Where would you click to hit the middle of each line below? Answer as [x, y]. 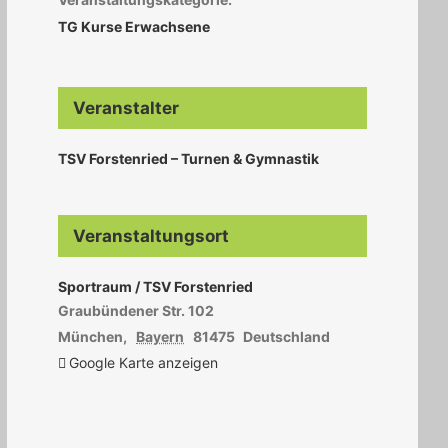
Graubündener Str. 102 [136, 311]
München [91, 337]
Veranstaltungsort [151, 236]
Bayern [160, 337]
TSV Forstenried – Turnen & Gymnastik [189, 159]
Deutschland [287, 337]
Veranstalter [126, 108]
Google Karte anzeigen [144, 363]
